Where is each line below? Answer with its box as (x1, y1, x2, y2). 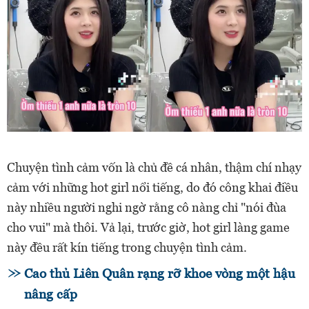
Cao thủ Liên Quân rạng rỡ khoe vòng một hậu (24, 266, 295, 281)
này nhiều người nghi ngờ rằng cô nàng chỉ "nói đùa (7, 199, 286, 215)
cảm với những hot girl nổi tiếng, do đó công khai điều (7, 179, 298, 195)
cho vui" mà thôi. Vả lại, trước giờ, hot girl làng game (7, 219, 290, 235)
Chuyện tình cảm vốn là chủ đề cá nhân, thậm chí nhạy (7, 159, 301, 175)
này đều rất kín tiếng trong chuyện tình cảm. (7, 239, 247, 255)
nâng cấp (24, 286, 77, 301)
